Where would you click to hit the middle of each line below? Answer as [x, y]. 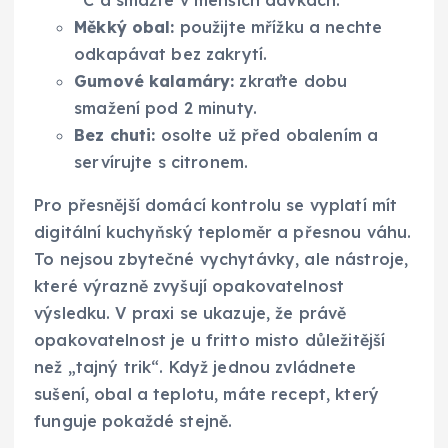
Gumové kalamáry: [154, 81]
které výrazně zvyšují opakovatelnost [189, 286]
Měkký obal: [124, 27]
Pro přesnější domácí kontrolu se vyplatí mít [216, 205]
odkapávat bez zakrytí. [171, 54]
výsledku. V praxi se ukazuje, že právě [190, 313]
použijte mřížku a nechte [278, 27]
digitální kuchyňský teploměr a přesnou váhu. [223, 232]
